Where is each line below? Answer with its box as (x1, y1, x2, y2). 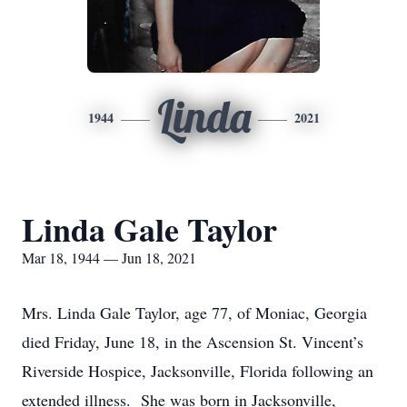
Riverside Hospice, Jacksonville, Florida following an (22, 360, 373, 382)
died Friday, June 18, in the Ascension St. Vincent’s (22, 331, 363, 352)
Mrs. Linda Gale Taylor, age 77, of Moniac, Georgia (22, 302, 367, 323)
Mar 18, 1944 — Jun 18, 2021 (22, 248, 196, 267)
